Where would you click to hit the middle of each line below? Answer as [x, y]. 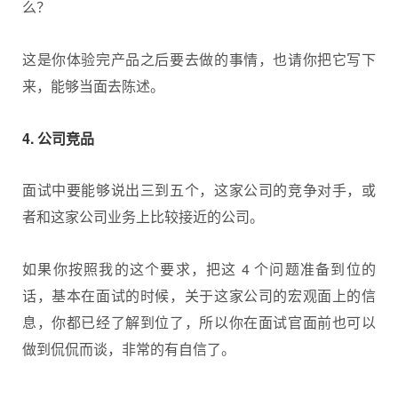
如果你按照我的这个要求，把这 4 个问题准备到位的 [199, 268]
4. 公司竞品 [58, 138]
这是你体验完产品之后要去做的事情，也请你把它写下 [199, 59]
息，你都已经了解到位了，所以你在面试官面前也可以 [199, 322]
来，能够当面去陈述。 [93, 85]
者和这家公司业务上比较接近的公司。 [143, 217]
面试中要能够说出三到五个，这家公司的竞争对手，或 [199, 190]
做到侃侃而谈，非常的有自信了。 [129, 348]
